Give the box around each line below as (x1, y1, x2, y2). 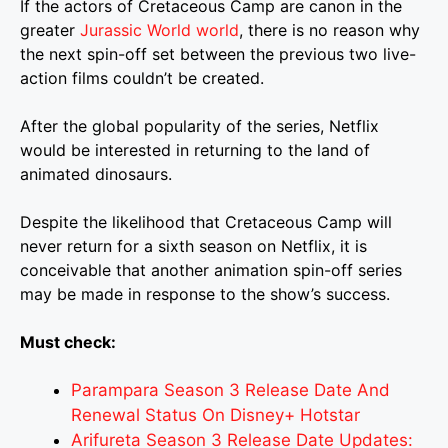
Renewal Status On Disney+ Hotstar (71, 405, 360, 425)
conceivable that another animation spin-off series (20, 260, 402, 280)
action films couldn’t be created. (20, 68, 264, 88)
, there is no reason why (239, 20, 420, 40)
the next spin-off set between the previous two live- (20, 44, 416, 64)
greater (20, 20, 80, 40)
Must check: (20, 332, 116, 352)
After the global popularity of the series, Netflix (20, 116, 379, 136)
